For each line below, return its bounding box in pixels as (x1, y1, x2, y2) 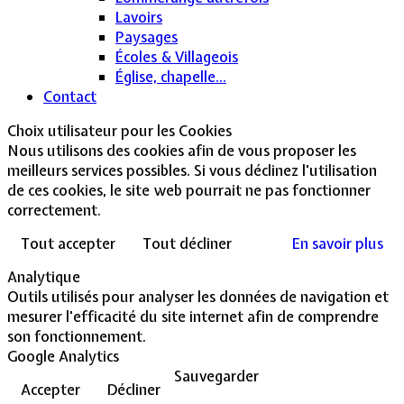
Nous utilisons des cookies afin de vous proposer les (7, 140, 356, 161)
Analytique (7, 266, 80, 287)
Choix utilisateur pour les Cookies (7, 120, 232, 141)
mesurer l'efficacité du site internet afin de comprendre (7, 306, 379, 326)
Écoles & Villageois (115, 46, 238, 67)
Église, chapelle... (115, 66, 226, 87)
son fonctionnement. (7, 326, 146, 346)
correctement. (7, 199, 101, 220)
